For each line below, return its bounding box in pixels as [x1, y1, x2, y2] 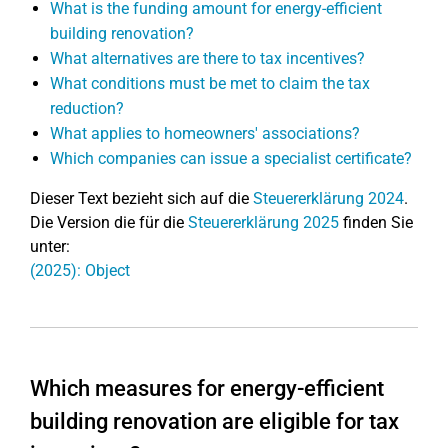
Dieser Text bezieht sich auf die [30, 189, 253, 208]
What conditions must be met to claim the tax [50, 74, 370, 93]
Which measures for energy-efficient [30, 376, 384, 401]
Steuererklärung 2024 [253, 189, 404, 208]
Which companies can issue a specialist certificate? [50, 149, 412, 168]
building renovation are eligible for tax [30, 409, 399, 434]
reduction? [50, 99, 124, 118]
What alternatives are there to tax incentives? [50, 49, 365, 68]
